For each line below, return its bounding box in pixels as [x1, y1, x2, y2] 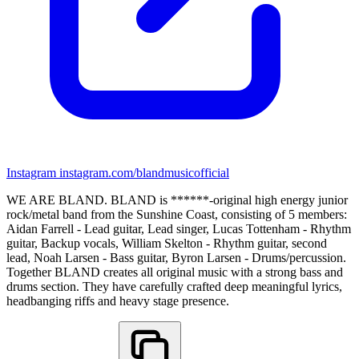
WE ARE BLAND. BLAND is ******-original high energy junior [6, 192, 348, 207]
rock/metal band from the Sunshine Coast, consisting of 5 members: [6, 207, 347, 221]
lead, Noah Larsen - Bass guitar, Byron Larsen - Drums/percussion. [6, 250, 346, 264]
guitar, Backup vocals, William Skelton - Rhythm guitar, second [6, 236, 327, 250]
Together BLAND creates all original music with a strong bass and [6, 264, 343, 279]
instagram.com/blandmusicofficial [59, 165, 229, 179]
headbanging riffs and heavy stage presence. [6, 293, 229, 308]
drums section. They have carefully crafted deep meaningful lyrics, [6, 279, 342, 293]
